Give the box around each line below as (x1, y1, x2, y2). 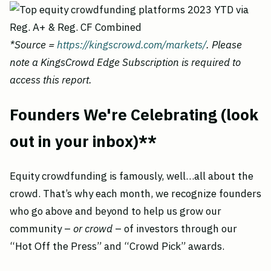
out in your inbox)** (10, 131, 157, 152)
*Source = (10, 38, 57, 52)
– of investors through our (113, 222, 237, 236)
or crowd (73, 222, 113, 236)
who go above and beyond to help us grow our (10, 204, 221, 218)
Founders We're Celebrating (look (10, 105, 258, 125)
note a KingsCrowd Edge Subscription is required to (10, 56, 241, 70)
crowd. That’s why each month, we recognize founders (10, 187, 261, 201)
